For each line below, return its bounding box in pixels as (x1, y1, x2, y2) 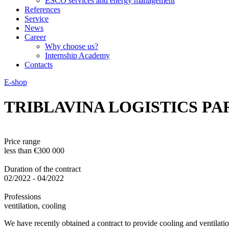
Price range (4, 136, 40, 146)
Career (25, 33, 46, 41)
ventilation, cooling (4, 201, 66, 210)
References (25, 5, 60, 14)
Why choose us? (45, 42, 98, 51)
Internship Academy (45, 51, 110, 60)
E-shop (4, 78, 27, 86)
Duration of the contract (4, 164, 81, 173)
